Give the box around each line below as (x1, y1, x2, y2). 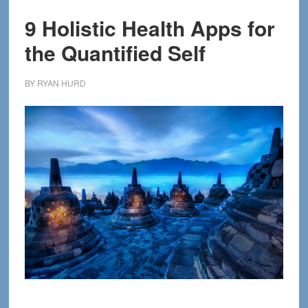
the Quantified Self (24, 38, 206, 67)
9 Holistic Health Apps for (24, 13, 275, 43)
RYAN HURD (36, 77, 86, 89)
